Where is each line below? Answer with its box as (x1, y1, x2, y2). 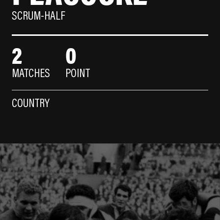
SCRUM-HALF (12, 11, 65, 23)
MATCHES (12, 68, 50, 81)
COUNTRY (12, 98, 50, 110)
